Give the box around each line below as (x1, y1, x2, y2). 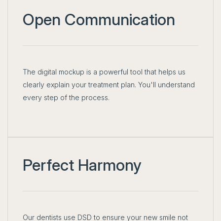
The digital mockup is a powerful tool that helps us (23, 68, 185, 76)
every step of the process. (23, 93, 110, 102)
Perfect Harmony (23, 155, 142, 175)
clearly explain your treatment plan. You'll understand (23, 80, 195, 89)
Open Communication (23, 10, 175, 30)
